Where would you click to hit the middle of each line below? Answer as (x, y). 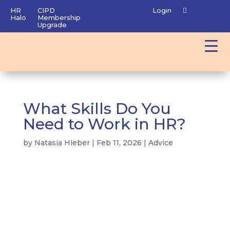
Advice (160, 143)
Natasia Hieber (62, 143)
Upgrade (52, 25)
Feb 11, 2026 (119, 143)
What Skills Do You (97, 109)
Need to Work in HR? (104, 124)
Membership (59, 17)
